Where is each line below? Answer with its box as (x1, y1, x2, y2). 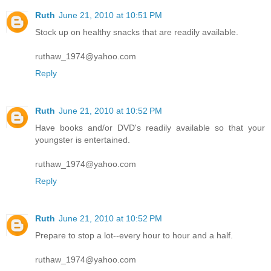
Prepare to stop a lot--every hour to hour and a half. (35, 230, 233, 240)
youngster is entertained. (35, 134, 130, 145)
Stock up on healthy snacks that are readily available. (35, 27, 238, 37)
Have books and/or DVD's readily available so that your (35, 122, 265, 132)
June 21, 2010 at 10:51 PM (59, 10, 162, 20)
